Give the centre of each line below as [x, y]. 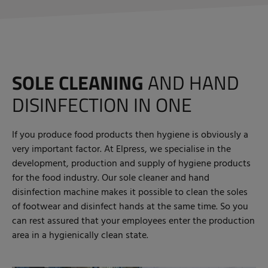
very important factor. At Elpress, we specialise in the [121, 149]
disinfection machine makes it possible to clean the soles [130, 192]
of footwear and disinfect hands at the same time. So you [130, 207]
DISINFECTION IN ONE [102, 104]
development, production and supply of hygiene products [131, 164]
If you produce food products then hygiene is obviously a [130, 135]
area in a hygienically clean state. [80, 235]
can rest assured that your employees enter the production [133, 221]
